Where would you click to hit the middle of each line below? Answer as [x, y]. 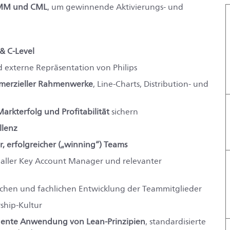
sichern [124, 112]
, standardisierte [176, 222]
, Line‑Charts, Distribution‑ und [151, 84]
